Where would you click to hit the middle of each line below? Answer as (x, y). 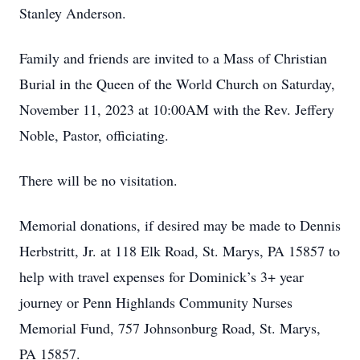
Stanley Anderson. (73, 13)
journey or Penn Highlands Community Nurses (156, 302)
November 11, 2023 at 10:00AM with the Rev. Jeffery (177, 109)
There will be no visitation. (98, 180)
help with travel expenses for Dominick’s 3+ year (162, 276)
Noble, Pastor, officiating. (94, 135)
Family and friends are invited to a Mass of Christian (173, 58)
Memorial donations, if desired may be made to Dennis (180, 225)
